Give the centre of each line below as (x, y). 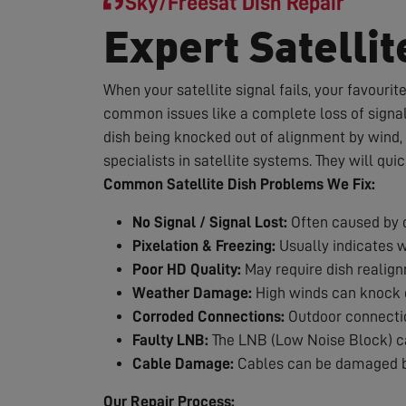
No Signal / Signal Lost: (210, 222)
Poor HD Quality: (187, 270)
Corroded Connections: (208, 317)
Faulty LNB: (170, 340)
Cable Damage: (183, 364)
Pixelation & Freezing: (204, 246)
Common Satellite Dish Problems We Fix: (239, 184)
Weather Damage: (192, 293)
